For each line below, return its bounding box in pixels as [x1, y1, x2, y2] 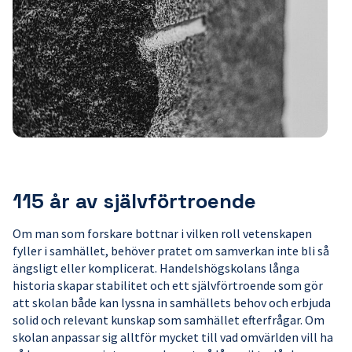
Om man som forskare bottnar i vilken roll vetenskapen [13, 225, 312, 242]
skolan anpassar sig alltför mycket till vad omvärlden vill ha [13, 329, 333, 346]
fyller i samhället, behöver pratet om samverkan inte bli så [13, 243, 329, 259]
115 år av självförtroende [13, 188, 256, 215]
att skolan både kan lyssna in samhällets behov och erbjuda [13, 295, 331, 311]
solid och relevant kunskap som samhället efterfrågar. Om [13, 312, 324, 328]
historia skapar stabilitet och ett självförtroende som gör [13, 277, 323, 294]
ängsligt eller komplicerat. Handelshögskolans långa [13, 260, 299, 277]
